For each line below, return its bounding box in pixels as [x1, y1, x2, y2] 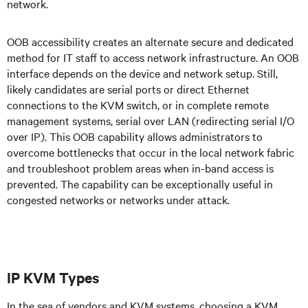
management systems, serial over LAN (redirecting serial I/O [7, 113, 294, 128]
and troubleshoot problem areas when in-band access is [7, 160, 274, 175]
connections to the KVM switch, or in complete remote [7, 97, 269, 112]
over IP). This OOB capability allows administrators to [7, 129, 263, 144]
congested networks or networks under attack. [7, 192, 230, 207]
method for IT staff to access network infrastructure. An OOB [7, 49, 299, 65]
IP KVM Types [7, 267, 99, 287]
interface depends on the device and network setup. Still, [7, 65, 278, 80]
